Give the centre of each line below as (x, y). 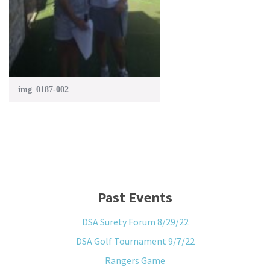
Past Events (135, 197)
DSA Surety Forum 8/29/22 (135, 221)
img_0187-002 (43, 89)
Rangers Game (135, 260)
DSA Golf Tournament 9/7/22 (135, 241)
